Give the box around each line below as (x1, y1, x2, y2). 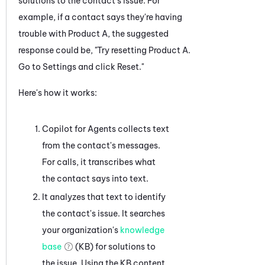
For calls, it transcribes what (42, 156, 156, 167)
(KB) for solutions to (73, 241, 156, 252)
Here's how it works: (18, 87, 97, 98)
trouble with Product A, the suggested (18, 28, 169, 39)
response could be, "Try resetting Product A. (18, 44, 190, 56)
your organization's (42, 224, 120, 235)
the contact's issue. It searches (42, 208, 165, 219)
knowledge (120, 224, 164, 235)
